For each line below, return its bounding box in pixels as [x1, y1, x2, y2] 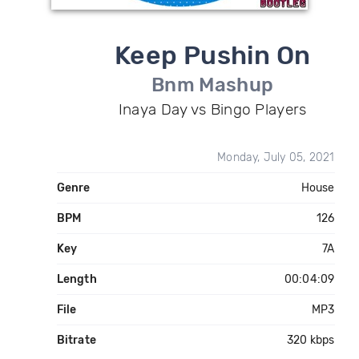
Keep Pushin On [114, 40, 311, 71]
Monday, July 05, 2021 [217, 151, 335, 164]
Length [56, 272, 97, 286]
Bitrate [56, 333, 96, 347]
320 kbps [286, 333, 335, 347]
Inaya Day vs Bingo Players [118, 100, 307, 119]
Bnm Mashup [151, 74, 274, 96]
